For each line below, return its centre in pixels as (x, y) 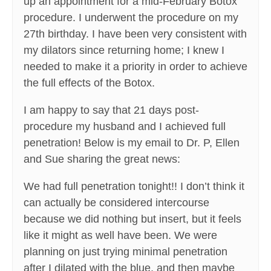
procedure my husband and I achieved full (125, 127)
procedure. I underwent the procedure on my (131, 18)
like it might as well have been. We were (120, 236)
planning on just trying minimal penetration (126, 252)
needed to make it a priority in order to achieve (135, 67)
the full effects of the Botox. (89, 83)
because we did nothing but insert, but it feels (132, 219)
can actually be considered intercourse (116, 203)
